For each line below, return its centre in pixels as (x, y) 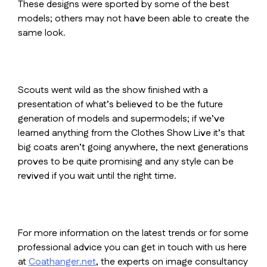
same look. (42, 33)
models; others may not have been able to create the (133, 19)
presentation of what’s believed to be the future (120, 105)
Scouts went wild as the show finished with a (113, 90)
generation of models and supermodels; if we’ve (121, 119)
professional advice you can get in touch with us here (132, 248)
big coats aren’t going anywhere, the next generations (133, 148)
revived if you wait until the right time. (97, 176)
